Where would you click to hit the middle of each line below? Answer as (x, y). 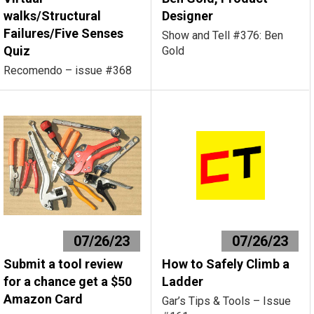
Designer (188, 16)
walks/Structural (53, 16)
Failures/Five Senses (64, 33)
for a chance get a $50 (68, 281)
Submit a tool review (63, 264)
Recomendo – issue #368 (68, 70)
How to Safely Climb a (226, 264)
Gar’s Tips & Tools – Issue (227, 301)
